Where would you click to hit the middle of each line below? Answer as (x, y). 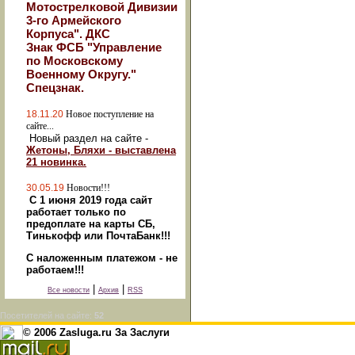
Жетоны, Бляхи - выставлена (101, 150)
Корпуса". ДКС (68, 34)
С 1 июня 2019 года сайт (91, 200)
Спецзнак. (55, 88)
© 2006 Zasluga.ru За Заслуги (96, 332)
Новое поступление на (110, 114)
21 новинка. (56, 162)
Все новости (69, 290)
